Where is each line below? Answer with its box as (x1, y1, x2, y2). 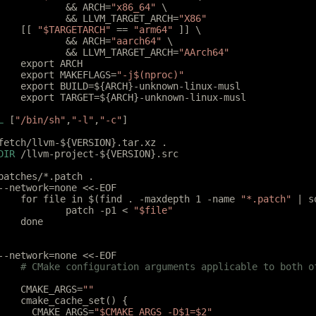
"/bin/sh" (15, 114, 66, 126)
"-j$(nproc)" (116, 69, 184, 80)
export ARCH (20, 58, 83, 69)
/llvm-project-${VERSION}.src (15, 148, 178, 159)
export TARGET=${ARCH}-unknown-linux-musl (20, 92, 246, 103)
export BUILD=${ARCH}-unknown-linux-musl (20, 80, 241, 92)
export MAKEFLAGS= (20, 69, 116, 80)
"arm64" (133, 24, 173, 35)
